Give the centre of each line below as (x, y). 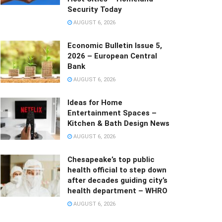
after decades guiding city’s (117, 180)
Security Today (95, 9)
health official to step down (117, 170)
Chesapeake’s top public (111, 159)
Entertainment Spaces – (112, 113)
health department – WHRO (117, 191)
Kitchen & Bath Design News (118, 123)
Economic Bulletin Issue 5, (115, 45)
